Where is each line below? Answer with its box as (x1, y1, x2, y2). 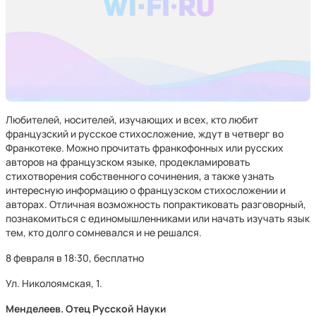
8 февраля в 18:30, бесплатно (6, 251, 144, 265)
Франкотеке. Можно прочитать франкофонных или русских (6, 141, 284, 154)
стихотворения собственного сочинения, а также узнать (6, 169, 274, 183)
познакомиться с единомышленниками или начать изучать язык (6, 212, 310, 225)
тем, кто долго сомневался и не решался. (6, 226, 202, 239)
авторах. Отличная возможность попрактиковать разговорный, (6, 197, 306, 211)
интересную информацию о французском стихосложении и (6, 183, 286, 197)
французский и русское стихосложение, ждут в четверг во (6, 127, 284, 140)
